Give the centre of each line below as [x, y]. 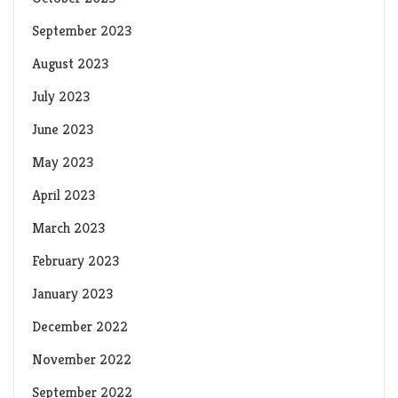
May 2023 [63, 163]
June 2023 [63, 130]
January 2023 [72, 294]
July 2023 [61, 97]
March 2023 [68, 228]
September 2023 [82, 31]
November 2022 [82, 360]
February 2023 [76, 261]
